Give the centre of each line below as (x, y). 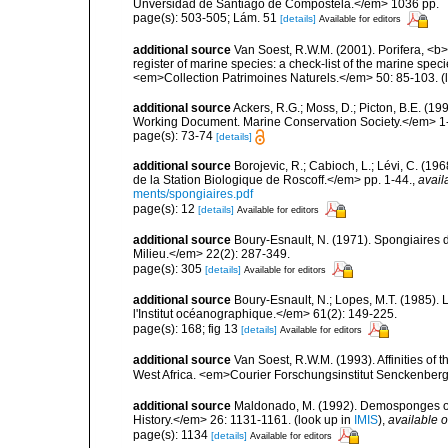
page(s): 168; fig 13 (187, 328)
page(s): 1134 (172, 434)
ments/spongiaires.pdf (193, 194)
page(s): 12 (165, 208)
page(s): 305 (169, 268)
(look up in (322, 420)
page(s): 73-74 (174, 135)
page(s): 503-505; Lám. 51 (206, 18)
